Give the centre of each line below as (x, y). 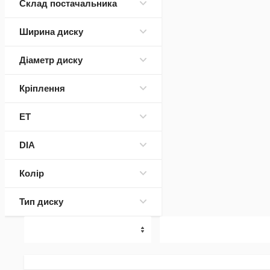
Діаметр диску (51, 60)
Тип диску (41, 202)
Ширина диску (51, 32)
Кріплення (42, 88)
